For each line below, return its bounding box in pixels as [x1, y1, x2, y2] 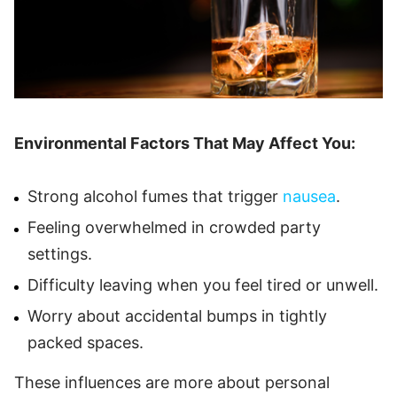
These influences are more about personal [14, 372, 330, 392]
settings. [27, 244, 92, 263]
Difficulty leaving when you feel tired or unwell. [27, 275, 378, 294]
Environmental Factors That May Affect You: [14, 133, 355, 152]
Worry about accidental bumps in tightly [27, 306, 327, 325]
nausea [283, 186, 336, 206]
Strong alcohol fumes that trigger [27, 186, 283, 206]
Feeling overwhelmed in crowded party [27, 217, 321, 237]
